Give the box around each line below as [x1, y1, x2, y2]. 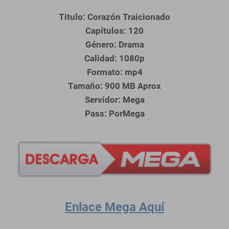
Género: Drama [85, 39, 144, 50]
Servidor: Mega [84, 95, 145, 105]
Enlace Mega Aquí [64, 200, 165, 215]
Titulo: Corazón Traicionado [59, 12, 170, 22]
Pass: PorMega [84, 108, 145, 119]
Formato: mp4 [86, 67, 143, 78]
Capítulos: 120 [85, 26, 144, 36]
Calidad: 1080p [84, 53, 145, 64]
